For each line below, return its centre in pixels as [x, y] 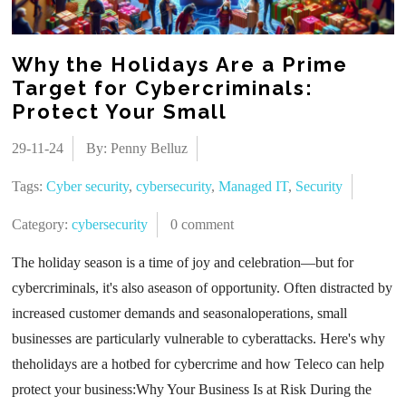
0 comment [203, 224]
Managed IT [254, 186]
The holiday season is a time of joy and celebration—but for [183, 262]
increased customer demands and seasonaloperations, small [180, 313]
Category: [42, 224]
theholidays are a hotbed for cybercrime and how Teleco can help [198, 363]
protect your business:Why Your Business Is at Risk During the [192, 389]
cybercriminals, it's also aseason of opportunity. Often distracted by [203, 287]
